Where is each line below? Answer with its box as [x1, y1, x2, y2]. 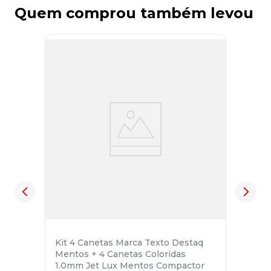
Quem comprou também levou [15, 4, 253, 22]
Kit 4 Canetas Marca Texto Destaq [55, 237, 203, 249]
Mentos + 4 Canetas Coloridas [55, 249, 186, 260]
